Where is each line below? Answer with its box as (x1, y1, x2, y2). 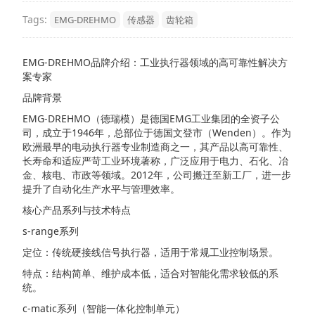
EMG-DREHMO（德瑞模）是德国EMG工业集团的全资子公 (22, 112, 280, 126)
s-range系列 (22, 224, 79, 238)
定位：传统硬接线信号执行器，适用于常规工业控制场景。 (22, 245, 278, 259)
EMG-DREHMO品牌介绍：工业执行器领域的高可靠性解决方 (22, 56, 288, 70)
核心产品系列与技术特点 (22, 203, 131, 217)
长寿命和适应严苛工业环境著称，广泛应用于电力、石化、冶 (22, 154, 288, 168)
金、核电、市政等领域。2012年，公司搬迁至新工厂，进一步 (22, 168, 291, 182)
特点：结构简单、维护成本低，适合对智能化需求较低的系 (22, 266, 278, 281)
